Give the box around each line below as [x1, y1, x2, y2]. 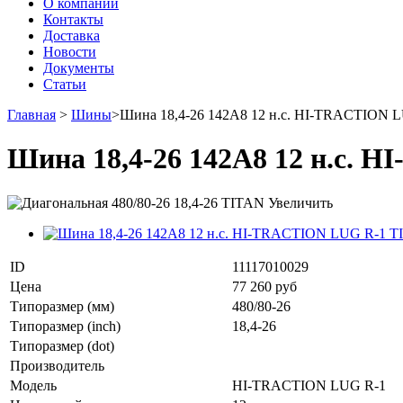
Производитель [10, 357, 104, 373]
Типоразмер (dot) [10, 337, 114, 354]
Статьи [43, 76, 86, 92]
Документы [43, 60, 114, 76]
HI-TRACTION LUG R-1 [232, 377, 386, 393]
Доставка [43, 28, 100, 43]
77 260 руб [232, 278, 297, 294]
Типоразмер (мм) [10, 298, 114, 314]
